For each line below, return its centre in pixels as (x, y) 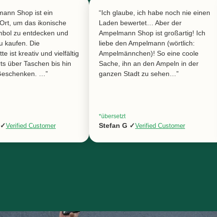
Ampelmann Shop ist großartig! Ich (152, 33)
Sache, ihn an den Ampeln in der (149, 63)
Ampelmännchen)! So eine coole (149, 53)
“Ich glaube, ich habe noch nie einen (155, 12)
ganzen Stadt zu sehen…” (139, 73)
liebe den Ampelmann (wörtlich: (147, 43)
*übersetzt (112, 116)
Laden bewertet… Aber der (140, 23)
